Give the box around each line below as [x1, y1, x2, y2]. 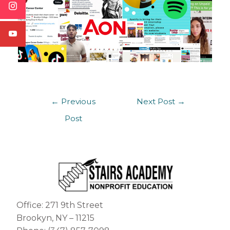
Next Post [136, 96, 177, 106]
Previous [59, 96, 96, 106]
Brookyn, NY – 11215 [16, 213, 94, 223]
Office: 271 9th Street [16, 200, 103, 210]
